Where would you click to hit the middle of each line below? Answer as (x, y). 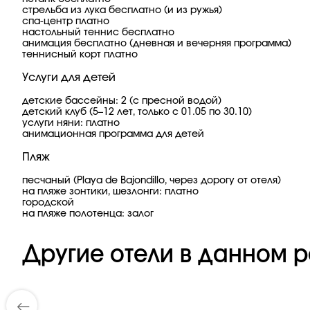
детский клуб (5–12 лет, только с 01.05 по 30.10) (137, 112)
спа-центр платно (66, 21)
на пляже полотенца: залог (88, 214)
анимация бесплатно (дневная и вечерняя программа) (157, 44)
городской (48, 203)
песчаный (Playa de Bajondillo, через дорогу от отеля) (152, 181)
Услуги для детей (69, 77)
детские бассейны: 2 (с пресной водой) (122, 101)
